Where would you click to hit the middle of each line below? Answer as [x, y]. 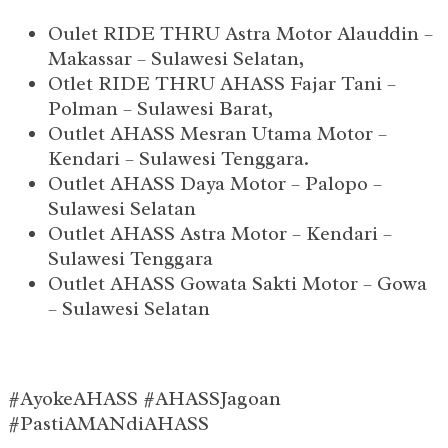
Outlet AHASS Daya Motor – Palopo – [215, 184]
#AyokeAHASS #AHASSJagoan [144, 399]
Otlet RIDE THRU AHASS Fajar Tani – [222, 84]
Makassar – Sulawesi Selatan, [176, 59]
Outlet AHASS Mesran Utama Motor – [217, 134]
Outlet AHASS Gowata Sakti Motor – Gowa [237, 284]
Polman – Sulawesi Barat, [160, 109]
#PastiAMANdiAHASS [108, 424]
